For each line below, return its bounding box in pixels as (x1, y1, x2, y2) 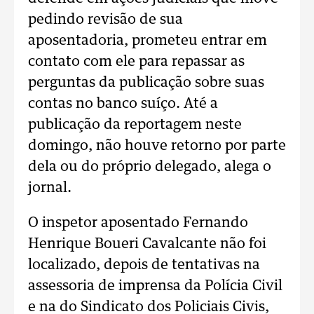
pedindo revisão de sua (28, 13, 183, 27)
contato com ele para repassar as (28, 55, 245, 69)
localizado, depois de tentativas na (28, 258, 260, 272)
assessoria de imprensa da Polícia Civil (28, 279, 282, 293)
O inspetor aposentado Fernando (28, 216, 248, 230)
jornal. (28, 181, 71, 195)
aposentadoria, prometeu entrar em (28, 34, 267, 48)
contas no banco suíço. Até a (28, 97, 218, 111)
